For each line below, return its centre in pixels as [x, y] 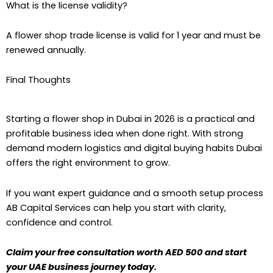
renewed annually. [46, 50]
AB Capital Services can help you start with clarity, [116, 207]
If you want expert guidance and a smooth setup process [135, 193]
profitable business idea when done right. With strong [125, 134]
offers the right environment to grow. [88, 163]
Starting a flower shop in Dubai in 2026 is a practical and [130, 119]
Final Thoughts [38, 80]
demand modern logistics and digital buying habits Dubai [134, 148]
